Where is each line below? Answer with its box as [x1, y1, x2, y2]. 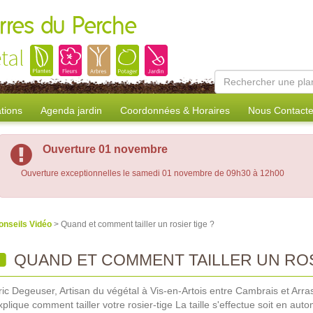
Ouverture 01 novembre [43, 143, 168, 155]
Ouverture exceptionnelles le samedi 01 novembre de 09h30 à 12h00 [21, 168, 284, 178]
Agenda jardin [41, 105, 102, 116]
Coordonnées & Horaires [120, 105, 230, 116]
